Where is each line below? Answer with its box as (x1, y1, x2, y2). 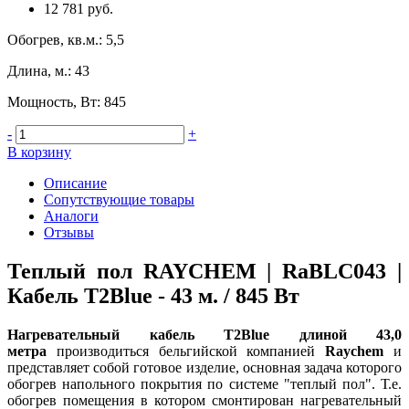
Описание (44, 174, 107, 191)
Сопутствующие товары (44, 191, 194, 207)
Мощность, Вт (7, 93, 97, 110)
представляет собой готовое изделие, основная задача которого (7, 359, 402, 375)
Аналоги (44, 207, 99, 224)
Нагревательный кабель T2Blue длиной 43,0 (7, 326, 402, 342)
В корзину (7, 143, 71, 160)
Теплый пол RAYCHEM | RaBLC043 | (7, 258, 402, 283)
